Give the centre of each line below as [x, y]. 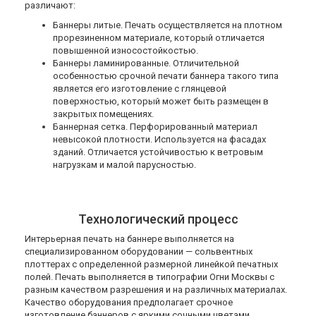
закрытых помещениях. [103, 114]
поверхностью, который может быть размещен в [161, 101]
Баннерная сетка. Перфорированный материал [155, 127]
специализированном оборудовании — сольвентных [139, 251]
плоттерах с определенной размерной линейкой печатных [151, 264]
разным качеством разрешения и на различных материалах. [156, 290]
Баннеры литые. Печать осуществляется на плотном [168, 25]
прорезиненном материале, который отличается [159, 38]
